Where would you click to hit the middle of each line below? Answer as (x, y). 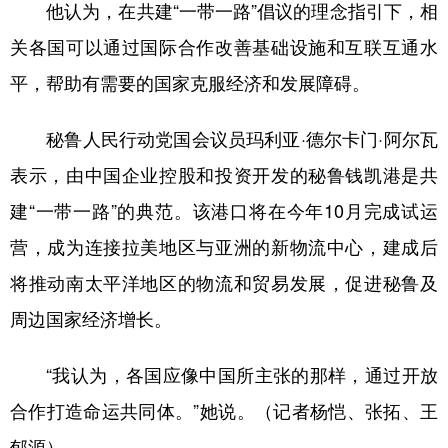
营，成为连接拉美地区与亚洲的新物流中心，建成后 (224, 247)
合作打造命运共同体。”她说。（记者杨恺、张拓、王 (224, 411)
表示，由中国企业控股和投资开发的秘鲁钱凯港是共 (224, 175)
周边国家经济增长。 (91, 319)
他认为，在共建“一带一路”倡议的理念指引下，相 (224, 11)
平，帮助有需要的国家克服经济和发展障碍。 (190, 83)
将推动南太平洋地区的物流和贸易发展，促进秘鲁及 (224, 283)
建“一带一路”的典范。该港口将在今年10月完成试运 (224, 211)
